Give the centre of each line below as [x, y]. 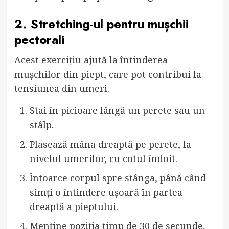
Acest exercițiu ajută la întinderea [91, 60]
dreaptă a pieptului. [74, 206]
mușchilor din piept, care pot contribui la [108, 74]
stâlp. [41, 124]
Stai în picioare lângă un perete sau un [117, 110]
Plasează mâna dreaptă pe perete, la [110, 144]
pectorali [39, 39]
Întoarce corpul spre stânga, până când [118, 178]
